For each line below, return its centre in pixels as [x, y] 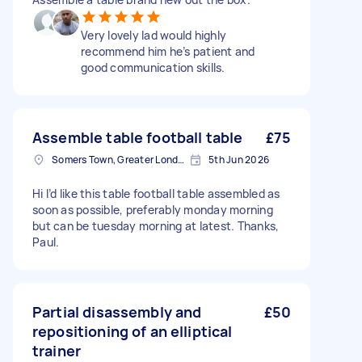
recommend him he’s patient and [168, 52]
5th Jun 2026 [239, 160]
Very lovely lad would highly [154, 36]
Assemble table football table [138, 138]
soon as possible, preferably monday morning [153, 210]
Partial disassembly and [117, 312]
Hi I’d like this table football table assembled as [156, 194]
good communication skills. [153, 68]
